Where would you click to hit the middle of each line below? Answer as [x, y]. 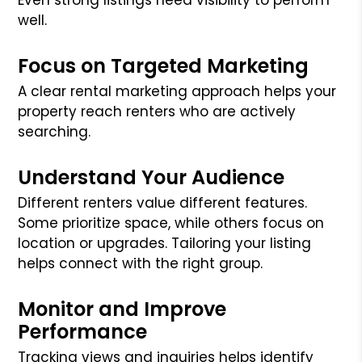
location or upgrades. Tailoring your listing [165, 243]
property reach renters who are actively [157, 111]
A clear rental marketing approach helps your [177, 91]
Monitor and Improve [122, 309]
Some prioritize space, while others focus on [171, 223]
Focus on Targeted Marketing [164, 65]
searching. [55, 131]
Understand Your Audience [152, 177]
